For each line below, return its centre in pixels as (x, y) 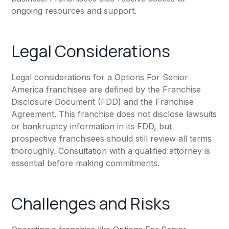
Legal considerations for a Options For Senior (100, 77)
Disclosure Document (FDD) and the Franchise (103, 102)
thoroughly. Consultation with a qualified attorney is (111, 151)
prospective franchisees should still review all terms (112, 139)
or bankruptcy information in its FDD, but (92, 127)
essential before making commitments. (86, 163)
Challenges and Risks (91, 204)
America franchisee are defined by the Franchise (106, 90)
